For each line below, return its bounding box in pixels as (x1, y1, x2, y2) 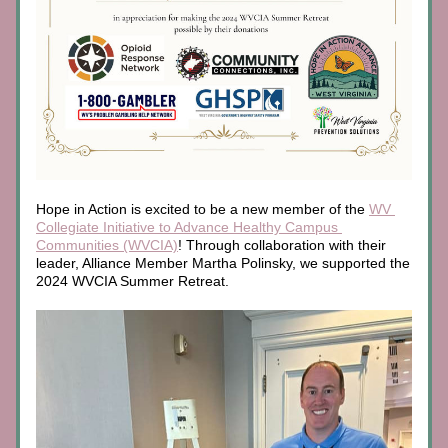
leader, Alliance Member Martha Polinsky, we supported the (36, 255, 410, 271)
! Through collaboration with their (178, 237, 386, 253)
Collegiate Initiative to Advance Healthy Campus (36, 219, 338, 235)
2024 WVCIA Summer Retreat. (36, 273, 233, 289)
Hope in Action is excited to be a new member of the (36, 201, 369, 217)
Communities (36, 237, 119, 253)
